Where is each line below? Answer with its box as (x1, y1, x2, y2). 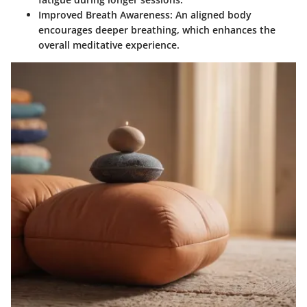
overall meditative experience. (38, 38, 180, 52)
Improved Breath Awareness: (38, 8, 173, 22)
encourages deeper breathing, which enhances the (38, 23, 275, 37)
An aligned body (173, 8, 251, 22)
